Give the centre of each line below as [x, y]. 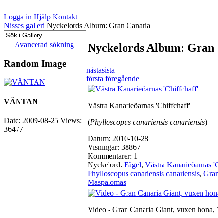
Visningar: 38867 [114, 147]
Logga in [18, 17]
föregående [122, 79]
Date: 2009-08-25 [32, 120]
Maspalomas [107, 182]
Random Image [35, 63]
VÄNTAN [21, 101]
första [95, 79]
